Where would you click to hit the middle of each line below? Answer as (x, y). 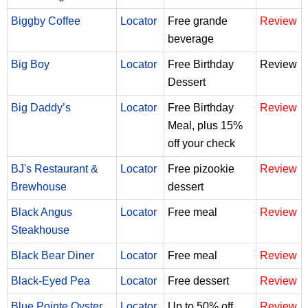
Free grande (198, 21)
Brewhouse (39, 186)
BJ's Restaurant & (55, 168)
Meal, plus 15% (205, 125)
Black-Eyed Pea (51, 280)
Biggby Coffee (46, 21)
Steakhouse (40, 230)
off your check (201, 143)
